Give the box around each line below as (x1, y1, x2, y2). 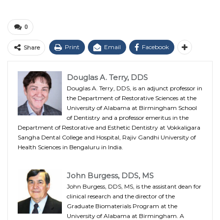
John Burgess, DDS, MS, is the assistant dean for (67, 182, 201, 190)
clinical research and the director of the (67, 192, 175, 200)
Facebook (142, 43, 169, 51)
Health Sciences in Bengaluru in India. (18, 143, 123, 151)
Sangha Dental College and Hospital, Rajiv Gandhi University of (18, 133, 196, 141)
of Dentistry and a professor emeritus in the (67, 113, 189, 121)
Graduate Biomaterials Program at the (67, 202, 177, 210)
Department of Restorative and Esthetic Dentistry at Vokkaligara (18, 123, 200, 131)
